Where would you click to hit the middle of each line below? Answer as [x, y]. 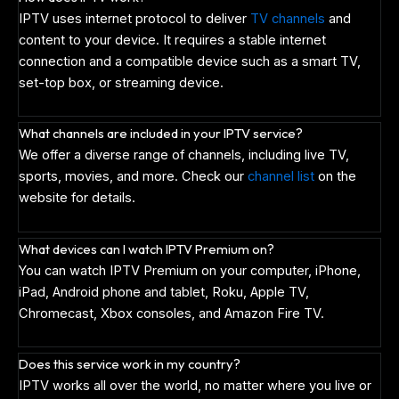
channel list [281, 177]
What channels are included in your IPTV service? [161, 134]
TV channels [288, 18]
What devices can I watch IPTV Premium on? [147, 248]
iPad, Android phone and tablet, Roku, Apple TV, [164, 292]
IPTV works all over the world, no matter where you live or [195, 386]
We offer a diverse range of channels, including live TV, [184, 155]
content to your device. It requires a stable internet [172, 40]
